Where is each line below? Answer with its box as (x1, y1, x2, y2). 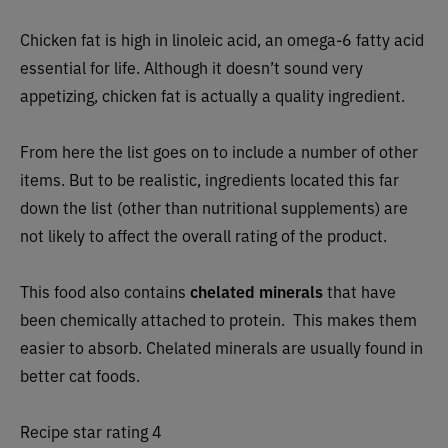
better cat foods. (20, 364, 140, 387)
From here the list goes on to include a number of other (20, 140, 418, 163)
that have (323, 280, 396, 303)
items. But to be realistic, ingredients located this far (20, 168, 399, 191)
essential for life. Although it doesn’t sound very (20, 56, 363, 79)
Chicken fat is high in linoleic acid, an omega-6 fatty (20, 28, 390, 51)
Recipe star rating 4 (20, 420, 162, 443)
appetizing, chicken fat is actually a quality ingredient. (20, 84, 405, 107)
